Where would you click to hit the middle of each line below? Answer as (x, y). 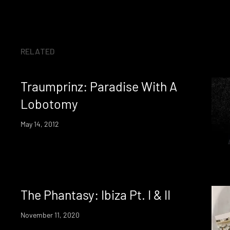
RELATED (38, 51)
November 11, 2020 (50, 215)
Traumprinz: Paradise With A (99, 86)
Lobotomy (49, 103)
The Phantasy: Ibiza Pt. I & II (95, 194)
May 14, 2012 (40, 124)
